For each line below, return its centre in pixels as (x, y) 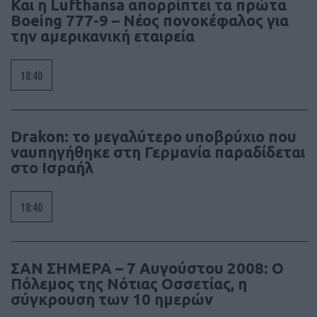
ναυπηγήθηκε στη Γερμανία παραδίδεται (158, 152)
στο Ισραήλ (52, 168)
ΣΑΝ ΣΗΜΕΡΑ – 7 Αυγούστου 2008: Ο (147, 268)
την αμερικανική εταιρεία (103, 36)
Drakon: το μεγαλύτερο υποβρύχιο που (154, 137)
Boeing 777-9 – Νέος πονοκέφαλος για (150, 21)
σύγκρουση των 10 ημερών (112, 299)
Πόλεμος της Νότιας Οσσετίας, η (129, 284)
